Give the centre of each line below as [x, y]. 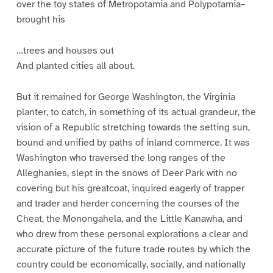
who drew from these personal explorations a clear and [132, 234]
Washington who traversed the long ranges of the [121, 158]
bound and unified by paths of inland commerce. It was [133, 142]
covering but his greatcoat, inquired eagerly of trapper [130, 188]
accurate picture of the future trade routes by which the [133, 249]
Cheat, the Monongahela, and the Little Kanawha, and [129, 218]
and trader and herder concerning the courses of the [128, 203]
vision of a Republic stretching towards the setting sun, [133, 127]
